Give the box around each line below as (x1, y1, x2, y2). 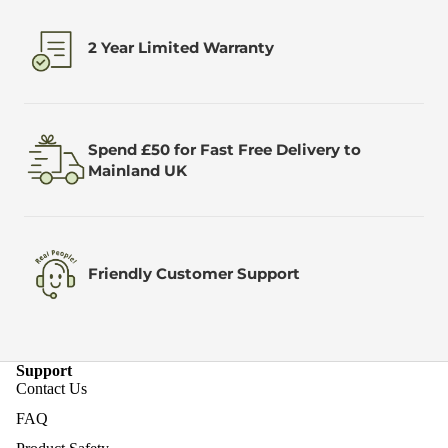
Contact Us (16, 380, 87, 397)
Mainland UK (88, 161, 187, 180)
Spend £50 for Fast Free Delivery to (88, 140, 361, 159)
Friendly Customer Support (88, 263, 300, 283)
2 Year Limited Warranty (88, 37, 274, 57)
